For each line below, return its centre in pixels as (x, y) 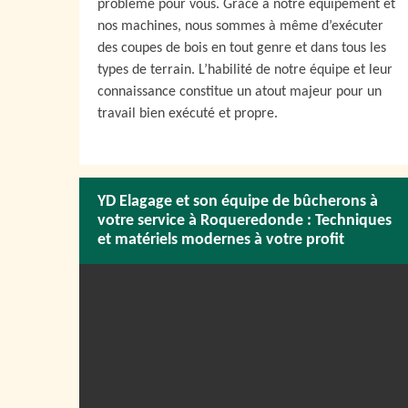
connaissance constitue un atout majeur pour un (240, 92)
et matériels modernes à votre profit (221, 240)
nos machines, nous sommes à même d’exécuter (240, 26)
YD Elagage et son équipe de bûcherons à (238, 202)
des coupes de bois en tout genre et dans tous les (242, 48)
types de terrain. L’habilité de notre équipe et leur (245, 70)
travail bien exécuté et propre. (188, 114)
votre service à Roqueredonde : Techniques (245, 221)
